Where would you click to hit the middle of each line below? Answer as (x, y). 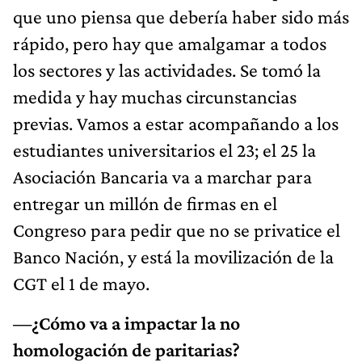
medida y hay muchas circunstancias (155, 96)
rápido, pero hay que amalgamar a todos (170, 43)
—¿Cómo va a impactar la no (126, 322)
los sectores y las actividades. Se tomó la (167, 69)
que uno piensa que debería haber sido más (181, 16)
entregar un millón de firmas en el (145, 203)
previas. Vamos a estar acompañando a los (176, 123)
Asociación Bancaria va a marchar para (162, 176)
